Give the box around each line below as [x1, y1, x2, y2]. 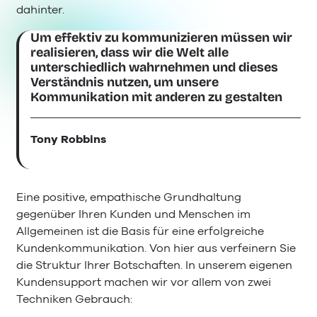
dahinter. [16, 2, 64, 18]
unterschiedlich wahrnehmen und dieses [30, 59, 279, 75]
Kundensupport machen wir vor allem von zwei [16, 275, 271, 291]
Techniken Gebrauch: [16, 292, 132, 308]
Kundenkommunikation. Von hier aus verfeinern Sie [16, 241, 296, 257]
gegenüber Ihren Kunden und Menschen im [16, 207, 250, 223]
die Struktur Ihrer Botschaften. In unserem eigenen [16, 258, 292, 274]
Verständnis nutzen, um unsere [30, 74, 219, 90]
